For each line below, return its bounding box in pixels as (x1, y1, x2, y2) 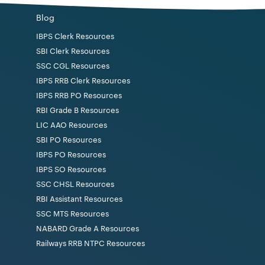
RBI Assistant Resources (36, 195, 122, 203)
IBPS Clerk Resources (36, 32, 114, 40)
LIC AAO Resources (36, 121, 107, 129)
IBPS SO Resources (36, 165, 106, 173)
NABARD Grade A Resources (36, 224, 139, 232)
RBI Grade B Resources (36, 106, 119, 114)
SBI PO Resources (36, 135, 101, 144)
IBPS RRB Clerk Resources (36, 76, 130, 85)
